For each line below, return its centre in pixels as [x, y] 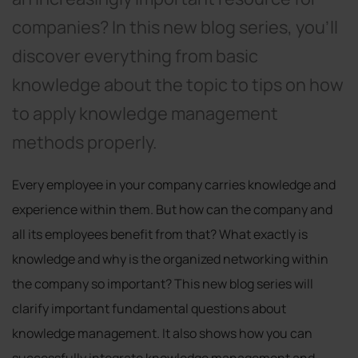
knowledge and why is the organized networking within [170, 259]
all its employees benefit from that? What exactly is [160, 234]
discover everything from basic [135, 56]
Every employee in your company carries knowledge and [174, 184]
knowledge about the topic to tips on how [178, 84]
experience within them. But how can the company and [172, 209]
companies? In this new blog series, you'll [175, 27]
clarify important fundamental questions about [149, 308]
